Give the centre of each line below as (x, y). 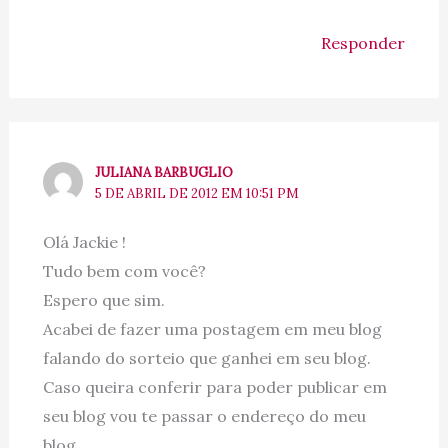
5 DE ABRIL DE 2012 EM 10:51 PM (197, 193)
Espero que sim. (103, 299)
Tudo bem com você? (124, 270)
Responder (363, 42)
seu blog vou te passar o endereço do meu (204, 415)
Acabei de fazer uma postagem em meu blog (212, 328)
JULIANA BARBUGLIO (164, 172)
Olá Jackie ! (84, 241)
